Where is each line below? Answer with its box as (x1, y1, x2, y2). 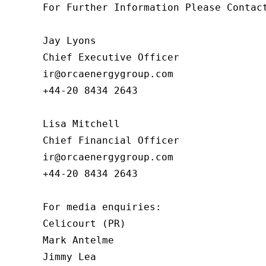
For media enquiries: (43, 201, 161, 213)
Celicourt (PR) (43, 218, 126, 230)
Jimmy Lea (43, 251, 96, 263)
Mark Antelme (43, 235, 114, 246)
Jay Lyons (43, 35, 96, 47)
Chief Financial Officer (43, 135, 179, 147)
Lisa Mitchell (43, 118, 120, 130)
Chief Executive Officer (43, 52, 179, 64)
